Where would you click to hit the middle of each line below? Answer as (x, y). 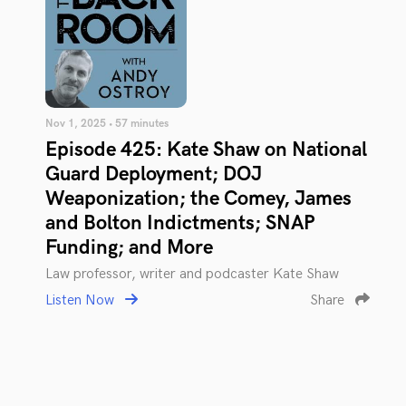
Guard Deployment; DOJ (154, 174)
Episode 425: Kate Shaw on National (206, 150)
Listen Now (82, 300)
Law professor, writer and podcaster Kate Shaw (192, 274)
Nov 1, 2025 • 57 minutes (107, 123)
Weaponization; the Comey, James (198, 198)
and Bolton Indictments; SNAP (180, 223)
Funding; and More (129, 247)
